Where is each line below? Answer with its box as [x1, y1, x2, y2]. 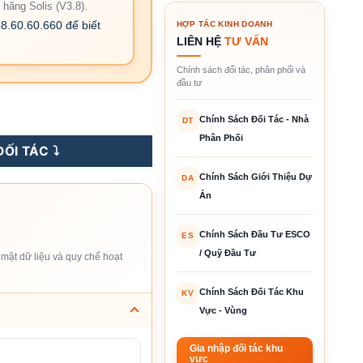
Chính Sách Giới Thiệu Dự [199, 171, 312, 181]
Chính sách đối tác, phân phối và [176, 64, 305, 75]
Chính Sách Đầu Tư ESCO [199, 228, 310, 239]
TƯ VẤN [224, 34, 268, 48]
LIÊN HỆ [176, 34, 224, 48]
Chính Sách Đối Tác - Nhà [199, 113, 309, 124]
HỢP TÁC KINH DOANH [176, 19, 272, 28]
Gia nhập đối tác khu [189, 343, 283, 353]
